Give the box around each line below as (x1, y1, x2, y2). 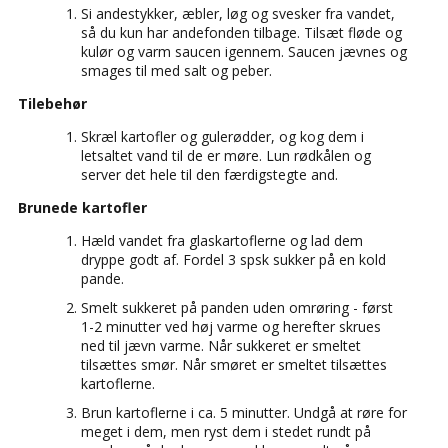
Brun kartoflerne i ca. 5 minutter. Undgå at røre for (81, 402, 407, 422)
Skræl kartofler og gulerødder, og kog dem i (81, 126, 364, 146)
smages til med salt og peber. (81, 60, 272, 80)
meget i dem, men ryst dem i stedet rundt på (81, 421, 371, 441)
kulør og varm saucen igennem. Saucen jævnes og (81, 41, 407, 61)
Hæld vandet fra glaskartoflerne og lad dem (81, 230, 363, 250)
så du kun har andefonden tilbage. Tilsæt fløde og (81, 22, 402, 42)
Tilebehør (18, 93, 87, 113)
